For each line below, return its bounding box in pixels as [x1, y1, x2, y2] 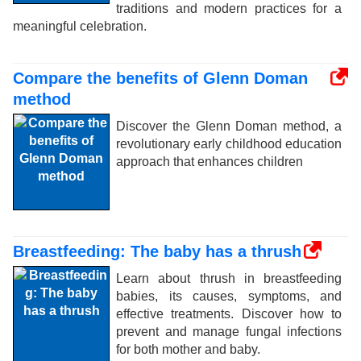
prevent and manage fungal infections [116, 325, 342, 338]
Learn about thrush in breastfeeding [116, 272, 342, 285]
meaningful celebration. [13, 19, 147, 33]
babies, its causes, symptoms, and [116, 289, 342, 303]
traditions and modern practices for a [116, 2, 342, 15]
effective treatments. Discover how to [116, 307, 342, 321]
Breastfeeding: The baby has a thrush [13, 243, 301, 260]
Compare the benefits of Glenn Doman [13, 69, 308, 87]
